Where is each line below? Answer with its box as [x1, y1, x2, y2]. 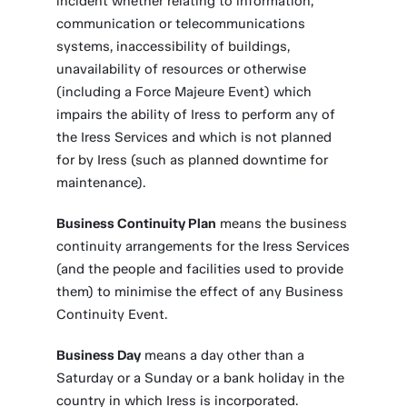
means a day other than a [141, 347, 305, 363]
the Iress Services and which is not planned [56, 129, 333, 145]
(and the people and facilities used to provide [56, 261, 344, 277]
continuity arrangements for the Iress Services [56, 238, 351, 254]
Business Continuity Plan [56, 215, 217, 232]
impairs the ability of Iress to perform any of [56, 106, 336, 123]
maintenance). [56, 174, 146, 191]
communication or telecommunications [56, 15, 306, 32]
